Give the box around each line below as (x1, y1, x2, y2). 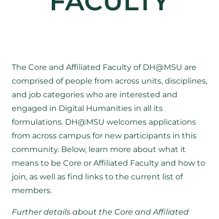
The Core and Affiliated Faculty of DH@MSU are (12, 62, 197, 72)
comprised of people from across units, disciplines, (12, 76, 207, 86)
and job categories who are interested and (12, 89, 177, 99)
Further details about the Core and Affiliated (12, 207, 189, 217)
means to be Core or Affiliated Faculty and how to (12, 158, 205, 168)
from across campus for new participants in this (12, 131, 197, 140)
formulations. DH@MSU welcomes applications (12, 117, 196, 127)
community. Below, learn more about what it (12, 144, 186, 154)
